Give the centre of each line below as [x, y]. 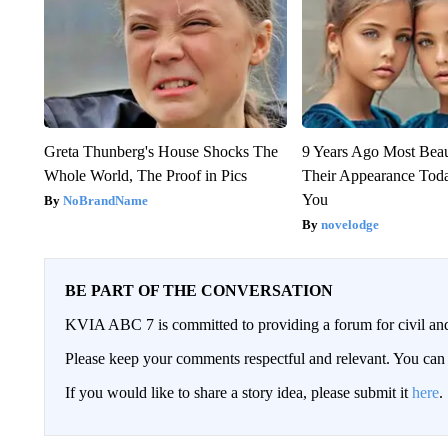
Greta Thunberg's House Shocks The [160, 151]
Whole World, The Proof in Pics [145, 175]
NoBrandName [105, 200]
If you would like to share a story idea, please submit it [238, 392]
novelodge [350, 224]
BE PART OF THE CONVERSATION [198, 290]
